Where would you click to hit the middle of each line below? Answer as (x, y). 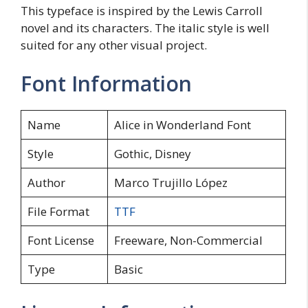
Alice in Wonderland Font (182, 124)
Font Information (106, 83)
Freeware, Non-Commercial (188, 240)
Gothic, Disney (152, 153)
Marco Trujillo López (170, 182)
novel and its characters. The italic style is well (145, 28)
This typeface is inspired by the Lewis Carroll (142, 11)
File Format (58, 211)
